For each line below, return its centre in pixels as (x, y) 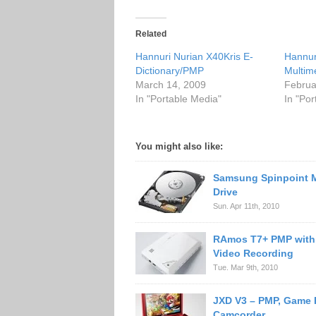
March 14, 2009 (171, 85)
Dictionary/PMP (170, 71)
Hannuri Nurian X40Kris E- (194, 56)
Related (151, 34)
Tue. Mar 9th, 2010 (245, 267)
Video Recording (253, 253)
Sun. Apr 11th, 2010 (246, 206)
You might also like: (179, 146)
